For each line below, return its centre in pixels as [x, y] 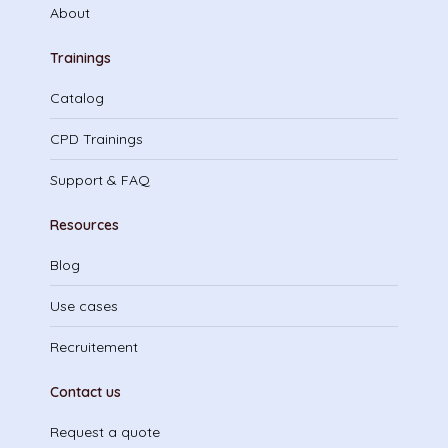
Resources [84, 225]
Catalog [77, 98]
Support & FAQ [100, 180]
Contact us [85, 392]
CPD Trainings [96, 139]
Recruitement [94, 347]
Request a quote [105, 432]
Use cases [84, 306]
